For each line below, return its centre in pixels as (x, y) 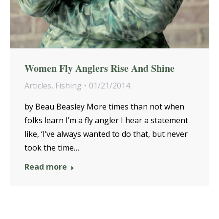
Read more (46, 167)
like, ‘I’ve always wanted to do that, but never (106, 134)
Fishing (68, 86)
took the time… (52, 148)
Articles (38, 86)
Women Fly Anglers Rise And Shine (99, 68)
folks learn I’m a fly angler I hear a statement (106, 120)
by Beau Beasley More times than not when (104, 107)
